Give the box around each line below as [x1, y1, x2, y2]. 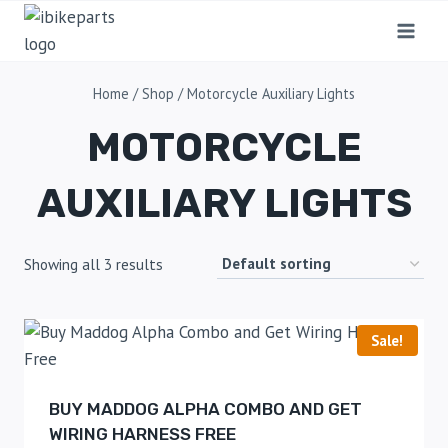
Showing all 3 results [24, 253, 163, 274]
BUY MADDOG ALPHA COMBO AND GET [48, 398, 362, 419]
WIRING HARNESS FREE [48, 423, 236, 444]
